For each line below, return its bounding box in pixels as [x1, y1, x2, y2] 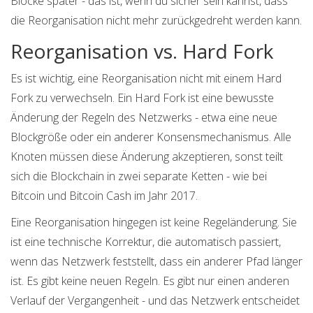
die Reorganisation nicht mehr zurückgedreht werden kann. [10, 13, 302, 29]
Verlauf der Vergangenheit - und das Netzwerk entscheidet [10, 293, 300, 309]
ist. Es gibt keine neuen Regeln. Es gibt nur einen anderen [10, 273, 289, 289]
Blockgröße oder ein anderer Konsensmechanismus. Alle [10, 129, 291, 145]
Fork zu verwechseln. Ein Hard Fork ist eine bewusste [10, 90, 274, 106]
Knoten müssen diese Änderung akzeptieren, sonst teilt [10, 149, 283, 165]
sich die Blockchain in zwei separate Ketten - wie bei [10, 168, 267, 184]
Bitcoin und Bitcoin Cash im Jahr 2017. [10, 188, 198, 204]
